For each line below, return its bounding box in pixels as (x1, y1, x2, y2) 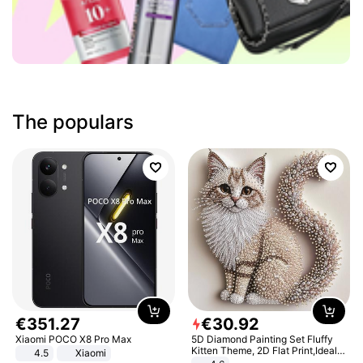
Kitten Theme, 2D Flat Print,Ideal (190, 344, 257, 357)
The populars (12, 110, 135, 134)
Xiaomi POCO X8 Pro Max (15, 332, 132, 345)
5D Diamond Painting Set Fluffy (190, 332, 307, 345)
